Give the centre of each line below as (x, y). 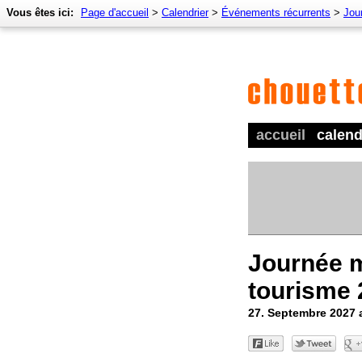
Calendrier (185, 13)
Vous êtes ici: (40, 13)
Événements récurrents (276, 13)
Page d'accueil (115, 13)
